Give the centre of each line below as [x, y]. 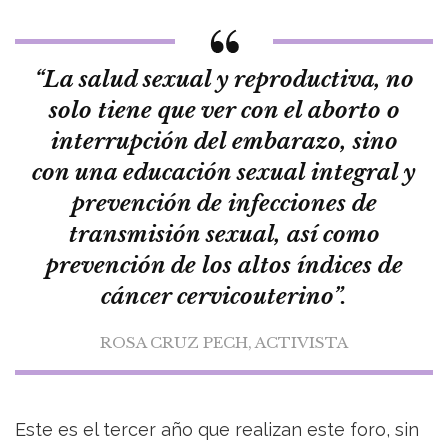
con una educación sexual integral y [224, 173]
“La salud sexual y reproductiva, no [224, 80]
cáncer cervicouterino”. [224, 297]
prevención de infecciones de [224, 204]
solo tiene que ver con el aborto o [224, 111]
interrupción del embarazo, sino [224, 142]
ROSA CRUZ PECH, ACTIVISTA [224, 343]
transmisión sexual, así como [224, 235]
